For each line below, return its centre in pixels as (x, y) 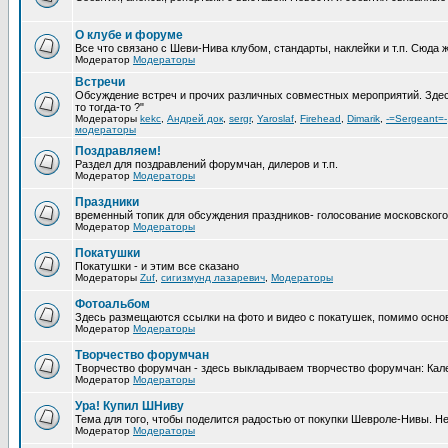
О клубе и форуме (129, 35)
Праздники (107, 202)
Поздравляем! (118, 151)
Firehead (320, 118)
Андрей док (195, 118)
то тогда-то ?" (109, 107)
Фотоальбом (112, 304)
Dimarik (363, 118)
